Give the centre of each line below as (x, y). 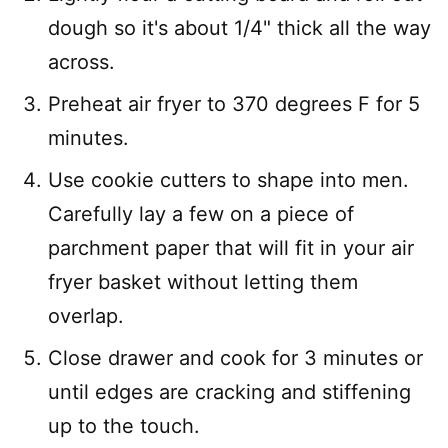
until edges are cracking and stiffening (229, 392)
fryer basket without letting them (203, 282)
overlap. (86, 316)
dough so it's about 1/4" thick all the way (239, 28)
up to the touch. (124, 426)
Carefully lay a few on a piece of (201, 214)
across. (81, 62)
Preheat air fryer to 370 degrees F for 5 (234, 104)
